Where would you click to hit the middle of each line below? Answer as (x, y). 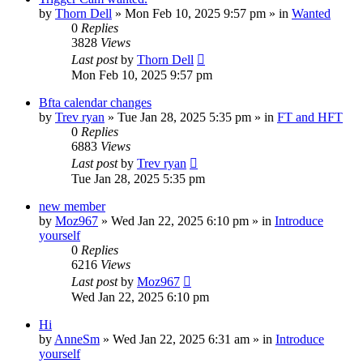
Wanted (311, 13)
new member (72, 206)
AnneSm (77, 339)
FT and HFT (310, 117)
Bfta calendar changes (95, 102)
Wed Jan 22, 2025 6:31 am (181, 339)
